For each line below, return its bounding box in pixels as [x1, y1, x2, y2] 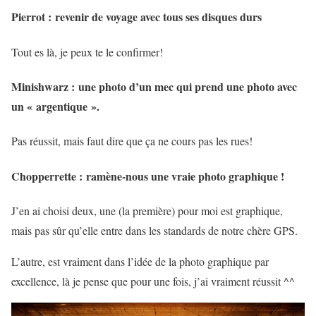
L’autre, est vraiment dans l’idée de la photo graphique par [11, 253, 269, 269]
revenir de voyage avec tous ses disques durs [51, 8, 262, 25]
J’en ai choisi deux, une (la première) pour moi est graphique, [11, 202, 283, 218]
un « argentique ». [11, 98, 99, 114]
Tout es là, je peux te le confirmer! [11, 44, 163, 59]
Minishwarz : [11, 78, 75, 95]
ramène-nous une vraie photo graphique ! [83, 167, 284, 184]
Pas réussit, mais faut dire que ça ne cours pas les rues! [11, 133, 253, 149]
